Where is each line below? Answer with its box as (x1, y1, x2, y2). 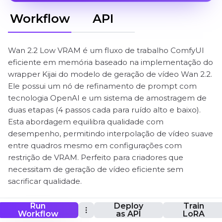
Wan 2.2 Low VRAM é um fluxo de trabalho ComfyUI (8, 46, 204, 55)
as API (115, 209, 141, 219)
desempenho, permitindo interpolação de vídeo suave (8, 129, 213, 138)
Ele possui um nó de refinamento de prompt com (8, 81, 197, 91)
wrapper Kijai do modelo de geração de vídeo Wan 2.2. (8, 69, 212, 79)
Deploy (113, 201, 143, 211)
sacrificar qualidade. (8, 176, 82, 186)
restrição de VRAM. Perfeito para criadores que (8, 153, 183, 162)
